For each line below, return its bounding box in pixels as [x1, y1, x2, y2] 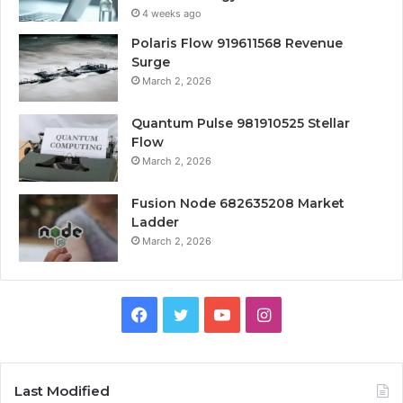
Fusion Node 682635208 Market [131, 195, 345, 212]
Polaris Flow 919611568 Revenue [131, 35, 343, 52]
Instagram [269, 304, 347, 324]
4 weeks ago [142, 6, 201, 20]
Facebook [147, 304, 222, 324]
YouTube [229, 304, 295, 324]
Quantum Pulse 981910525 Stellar [131, 115, 350, 132]
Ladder [131, 214, 179, 231]
